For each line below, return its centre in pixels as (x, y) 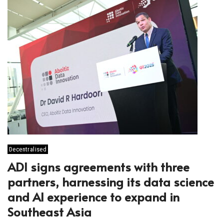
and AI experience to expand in (93, 197)
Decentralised (28, 149)
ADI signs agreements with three (98, 167)
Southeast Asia (49, 212)
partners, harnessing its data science (111, 182)
